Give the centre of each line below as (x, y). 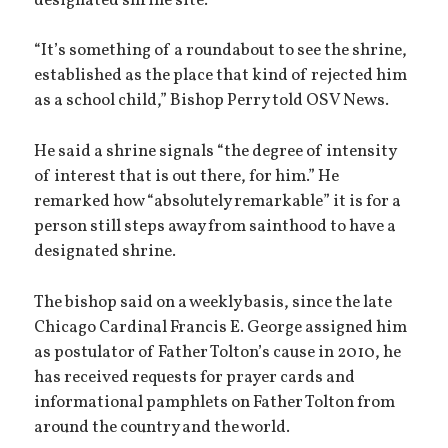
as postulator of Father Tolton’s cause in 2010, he (218, 352)
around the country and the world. (162, 427)
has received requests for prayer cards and (195, 377)
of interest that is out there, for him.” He (187, 177)
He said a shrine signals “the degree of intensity (215, 152)
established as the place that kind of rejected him (221, 76)
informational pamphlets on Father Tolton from (215, 402)
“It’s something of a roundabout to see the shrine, (221, 51)
